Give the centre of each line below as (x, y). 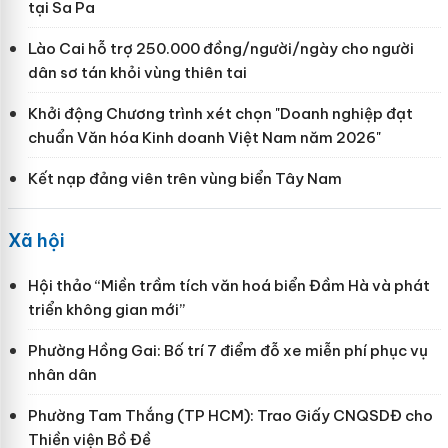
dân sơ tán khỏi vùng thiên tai (137, 72)
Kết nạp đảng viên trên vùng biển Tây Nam (184, 178)
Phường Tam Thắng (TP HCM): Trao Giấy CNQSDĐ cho (230, 415)
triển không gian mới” (106, 309)
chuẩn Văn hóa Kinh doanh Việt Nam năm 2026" (204, 137)
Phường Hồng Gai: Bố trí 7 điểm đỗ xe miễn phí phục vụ (227, 350)
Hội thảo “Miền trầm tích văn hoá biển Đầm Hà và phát (228, 285)
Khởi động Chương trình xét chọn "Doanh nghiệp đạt (220, 113)
